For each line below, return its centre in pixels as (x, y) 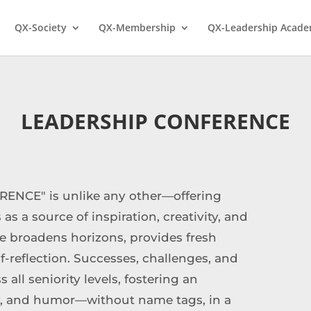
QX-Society (40, 27)
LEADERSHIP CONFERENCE (155, 121)
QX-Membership (137, 27)
